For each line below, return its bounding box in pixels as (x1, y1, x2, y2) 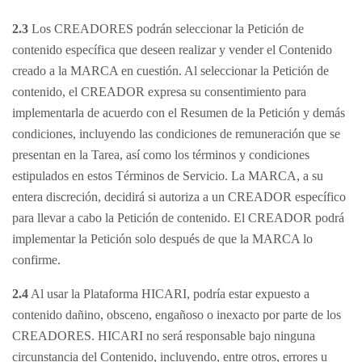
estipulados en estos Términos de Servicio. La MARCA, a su (12, 169, 323, 183)
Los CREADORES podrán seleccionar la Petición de (28, 22, 304, 36)
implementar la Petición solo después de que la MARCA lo (12, 232, 313, 246)
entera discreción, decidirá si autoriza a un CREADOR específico (12, 190, 346, 204)
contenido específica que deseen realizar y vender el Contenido (12, 43, 332, 57)
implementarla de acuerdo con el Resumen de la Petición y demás (12, 106, 345, 120)
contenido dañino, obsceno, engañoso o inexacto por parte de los (12, 308, 341, 322)
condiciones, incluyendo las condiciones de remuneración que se (12, 127, 340, 141)
